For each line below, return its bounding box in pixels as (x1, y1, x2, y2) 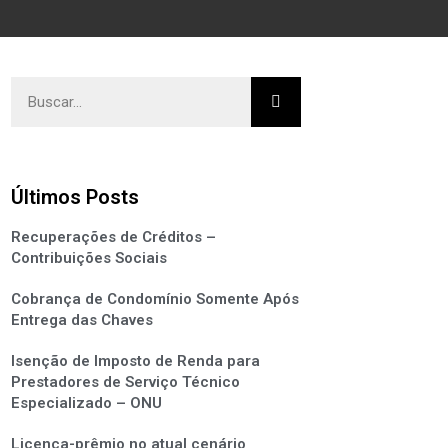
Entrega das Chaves (10, 311, 153, 329)
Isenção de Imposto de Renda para (10, 352, 260, 370)
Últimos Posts (10, 185, 139, 209)
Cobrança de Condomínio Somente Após (10, 290, 299, 308)
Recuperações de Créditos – (10, 228, 216, 246)
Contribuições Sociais (10, 249, 167, 267)
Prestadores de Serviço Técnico (10, 373, 240, 391)
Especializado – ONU (10, 394, 162, 412)
